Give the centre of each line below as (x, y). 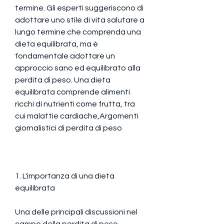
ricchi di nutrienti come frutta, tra (75, 104)
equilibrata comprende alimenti (72, 92)
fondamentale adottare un (65, 56)
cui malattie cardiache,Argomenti (77, 116)
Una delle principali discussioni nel (76, 212)
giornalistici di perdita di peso (68, 128)
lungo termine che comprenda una (78, 32)
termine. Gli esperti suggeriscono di (79, 8)
